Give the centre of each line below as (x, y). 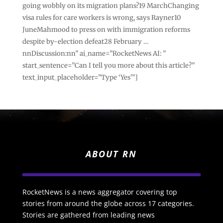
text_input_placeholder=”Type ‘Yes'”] (80, 77)
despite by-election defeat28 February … (85, 41)
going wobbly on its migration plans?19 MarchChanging (111, 5)
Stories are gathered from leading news (88, 215)
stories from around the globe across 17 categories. (108, 204)
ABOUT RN (111, 154)
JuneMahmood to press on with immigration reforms (106, 29)
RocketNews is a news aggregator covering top (100, 192)
